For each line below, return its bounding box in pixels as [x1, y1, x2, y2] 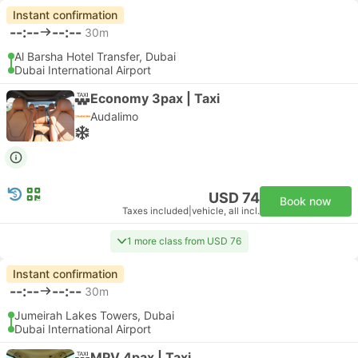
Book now [280, 194, 332, 208]
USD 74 [209, 189, 260, 206]
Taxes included [122, 205, 189, 217]
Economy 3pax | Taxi [90, 89, 220, 106]
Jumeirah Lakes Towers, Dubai [14, 308, 174, 322]
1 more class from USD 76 [126, 235, 241, 247]
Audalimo [90, 109, 138, 123]
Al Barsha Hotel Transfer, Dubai [14, 50, 176, 63]
